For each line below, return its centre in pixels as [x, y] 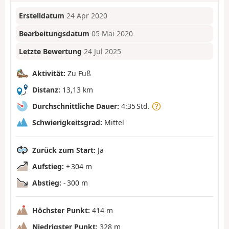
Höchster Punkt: [61, 210]
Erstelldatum [42, 16]
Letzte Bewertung [51, 51]
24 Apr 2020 [87, 16]
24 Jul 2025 [103, 51]
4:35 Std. [135, 106]
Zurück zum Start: [64, 150]
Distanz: [46, 89]
